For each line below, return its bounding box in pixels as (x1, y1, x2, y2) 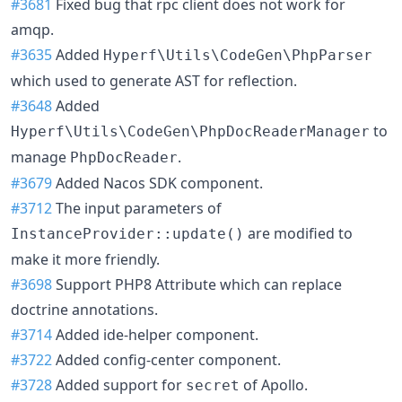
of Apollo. (240, 374, 308, 395)
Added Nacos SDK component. (52, 172, 263, 193)
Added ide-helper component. (52, 324, 258, 345)
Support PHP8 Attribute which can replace (52, 274, 342, 294)
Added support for (52, 374, 186, 395)
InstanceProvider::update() (11, 224, 244, 242)
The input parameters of (52, 197, 222, 218)
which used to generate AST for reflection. (11, 70, 297, 91)
